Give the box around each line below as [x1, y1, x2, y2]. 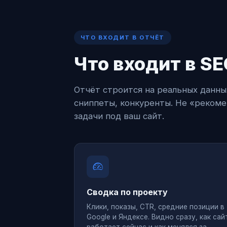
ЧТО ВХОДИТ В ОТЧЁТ [80, 33, 165, 41]
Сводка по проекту [87, 186, 168, 197]
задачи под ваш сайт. [74, 110, 164, 121]
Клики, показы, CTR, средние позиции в [87, 203, 224, 211]
